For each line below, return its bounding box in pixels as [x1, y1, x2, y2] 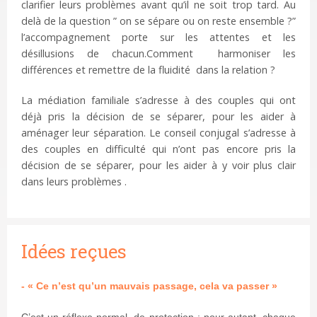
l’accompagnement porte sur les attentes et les [21, 30, 296, 45]
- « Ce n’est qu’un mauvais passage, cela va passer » [21, 280, 277, 292]
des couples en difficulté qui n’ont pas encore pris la [21, 142, 296, 156]
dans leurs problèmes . [21, 175, 127, 189]
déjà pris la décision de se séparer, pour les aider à [21, 110, 296, 124]
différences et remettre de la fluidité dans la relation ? [21, 63, 275, 77]
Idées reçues [21, 239, 127, 264]
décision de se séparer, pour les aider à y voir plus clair [21, 158, 296, 173]
